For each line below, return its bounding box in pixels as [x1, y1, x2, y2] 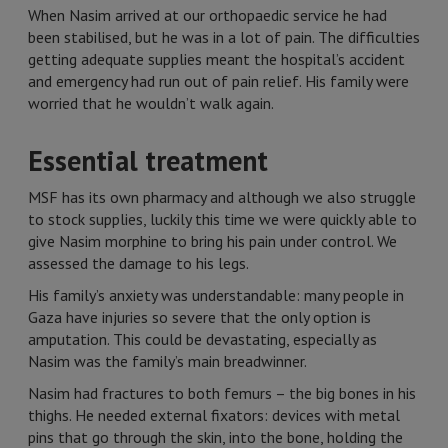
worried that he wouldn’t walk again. [28, 93, 274, 113]
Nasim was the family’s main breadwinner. [28, 351, 307, 371]
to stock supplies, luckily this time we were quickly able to [28, 209, 417, 229]
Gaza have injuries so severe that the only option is [28, 307, 371, 327]
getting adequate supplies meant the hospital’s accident [28, 49, 405, 69]
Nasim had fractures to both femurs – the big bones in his [28, 383, 416, 403]
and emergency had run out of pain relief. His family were [28, 71, 409, 91]
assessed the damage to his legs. [28, 253, 252, 273]
